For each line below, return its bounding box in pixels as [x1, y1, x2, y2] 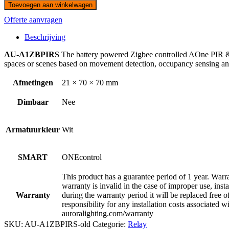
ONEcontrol [62, 153, 102, 162]
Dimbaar [17, 98, 49, 107]
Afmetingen [12, 78, 53, 87]
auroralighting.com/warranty [62, 209, 153, 218]
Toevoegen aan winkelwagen [8, 1, 93, 9]
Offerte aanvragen [4, 15, 62, 25]
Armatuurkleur [6, 125, 60, 134]
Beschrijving [25, 33, 65, 42]
